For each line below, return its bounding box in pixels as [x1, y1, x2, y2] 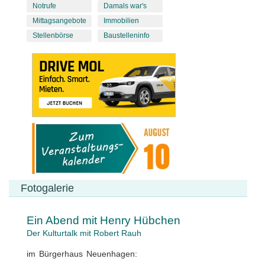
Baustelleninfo [103, 31, 150, 40]
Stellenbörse [32, 31, 73, 40]
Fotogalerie [21, 182, 74, 195]
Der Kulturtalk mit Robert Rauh [27, 228, 141, 238]
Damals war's [103, 2, 147, 11]
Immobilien [103, 17, 139, 25]
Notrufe [32, 2, 56, 11]
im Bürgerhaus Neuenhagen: [27, 249, 137, 259]
